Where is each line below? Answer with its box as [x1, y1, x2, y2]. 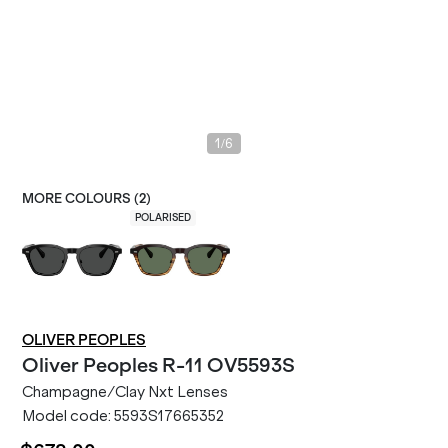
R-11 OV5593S [162, 353, 295, 377]
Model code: [22, 407, 114, 425]
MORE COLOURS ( [22, 191, 139, 206]
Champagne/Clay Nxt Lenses [22, 383, 228, 401]
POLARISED [135, 212, 191, 224]
